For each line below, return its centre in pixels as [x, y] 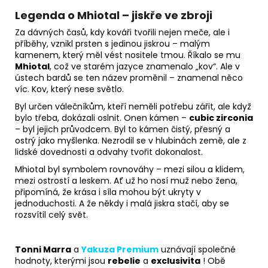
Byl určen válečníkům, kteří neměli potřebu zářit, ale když [133, 107]
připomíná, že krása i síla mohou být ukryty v [108, 192]
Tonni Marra [43, 250]
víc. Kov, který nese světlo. [69, 89]
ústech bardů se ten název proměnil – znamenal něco [129, 78]
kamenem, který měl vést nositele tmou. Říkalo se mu [128, 55]
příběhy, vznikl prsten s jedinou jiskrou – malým [112, 44]
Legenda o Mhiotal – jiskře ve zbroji [114, 16]
